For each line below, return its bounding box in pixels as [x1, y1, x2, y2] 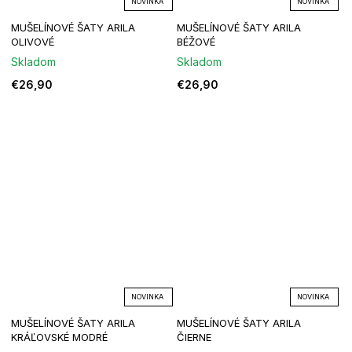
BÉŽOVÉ [177, 35, 215, 49]
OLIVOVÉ [11, 35, 54, 49]
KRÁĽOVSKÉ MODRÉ [11, 331, 108, 344]
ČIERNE [177, 331, 211, 344]
